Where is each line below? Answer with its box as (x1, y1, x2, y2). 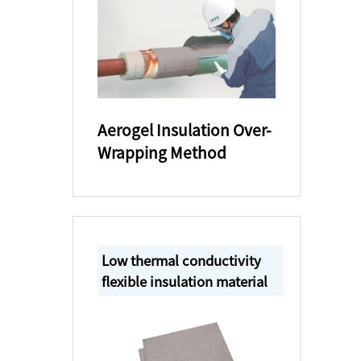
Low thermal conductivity (101, 250, 261, 270)
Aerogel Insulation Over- (97, 118, 272, 141)
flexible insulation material (101, 271, 268, 291)
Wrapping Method (97, 140, 226, 164)
